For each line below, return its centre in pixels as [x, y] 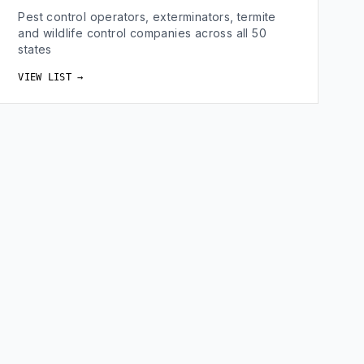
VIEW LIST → [51, 77]
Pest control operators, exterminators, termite [147, 17]
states [35, 49]
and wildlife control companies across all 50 [142, 33]
